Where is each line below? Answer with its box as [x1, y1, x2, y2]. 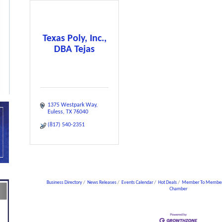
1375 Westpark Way [48, 102, 96, 108]
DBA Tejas [54, 44, 95, 55]
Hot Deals [158, 180, 177, 185]
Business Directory [46, 180, 82, 185]
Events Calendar [121, 180, 153, 185]
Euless [48, 109, 63, 115]
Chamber [169, 186, 187, 192]
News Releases [87, 180, 116, 185]
